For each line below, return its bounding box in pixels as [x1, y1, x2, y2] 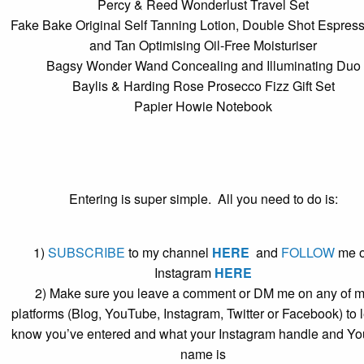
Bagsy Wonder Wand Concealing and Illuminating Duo [45, 55, 361, 75]
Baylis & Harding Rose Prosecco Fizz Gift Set [71, 76, 335, 95]
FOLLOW [280, 242, 335, 262]
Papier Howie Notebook [134, 96, 272, 115]
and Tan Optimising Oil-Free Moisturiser [89, 35, 317, 54]
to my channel [124, 242, 212, 262]
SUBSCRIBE [47, 242, 125, 262]
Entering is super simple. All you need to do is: [68, 188, 338, 208]
